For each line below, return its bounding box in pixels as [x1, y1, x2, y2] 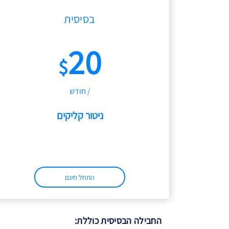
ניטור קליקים [56, 109, 103, 122]
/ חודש [69, 86, 90, 97]
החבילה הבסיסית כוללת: [75, 215, 162, 226]
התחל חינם [65, 173, 95, 182]
